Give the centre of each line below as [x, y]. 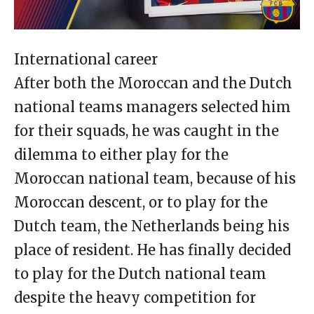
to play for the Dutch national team [140, 274]
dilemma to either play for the [121, 155]
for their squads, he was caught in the [146, 131]
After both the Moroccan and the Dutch [153, 83]
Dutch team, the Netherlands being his [152, 226]
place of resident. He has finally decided [152, 250]
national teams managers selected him [152, 107]
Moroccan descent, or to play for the [141, 203]
